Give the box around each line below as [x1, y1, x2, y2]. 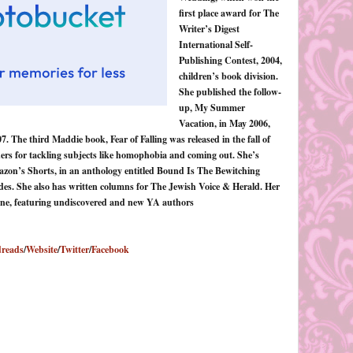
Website [26, 242, 58, 256]
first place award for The [178, 6, 279, 20]
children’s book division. [178, 69, 278, 83]
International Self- [178, 37, 253, 51]
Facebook [91, 242, 129, 256]
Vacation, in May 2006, [178, 116, 270, 130]
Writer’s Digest [178, 21, 240, 35]
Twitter [60, 242, 89, 256]
